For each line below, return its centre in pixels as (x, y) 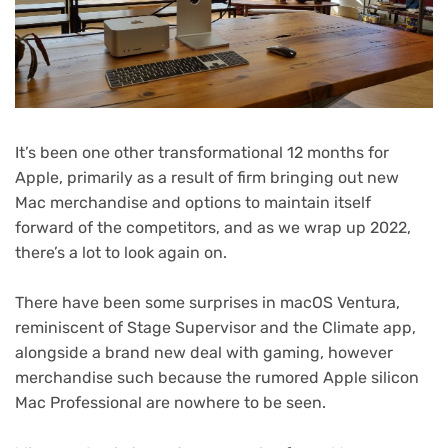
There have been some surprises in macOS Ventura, (207, 303)
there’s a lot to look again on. (121, 252)
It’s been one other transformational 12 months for (202, 152)
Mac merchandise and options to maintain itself (193, 202)
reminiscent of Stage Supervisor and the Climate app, (215, 328)
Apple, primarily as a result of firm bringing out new (207, 177)
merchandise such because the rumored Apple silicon (217, 378)
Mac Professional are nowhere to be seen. (170, 403)
